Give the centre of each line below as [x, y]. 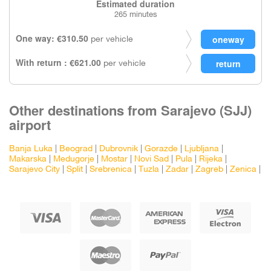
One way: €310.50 [52, 38]
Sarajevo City [34, 170]
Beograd [76, 149]
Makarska [28, 159]
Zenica [243, 170]
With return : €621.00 [58, 62]
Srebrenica [111, 170]
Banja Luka [31, 149]
